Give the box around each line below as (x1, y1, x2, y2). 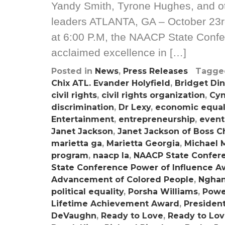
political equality (51, 187, 124, 196)
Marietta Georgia (106, 139, 180, 148)
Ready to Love (101, 211, 163, 220)
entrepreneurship (119, 115, 195, 124)
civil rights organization (101, 90, 205, 100)
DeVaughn (51, 211, 96, 220)
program (51, 151, 88, 160)
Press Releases (123, 66, 188, 76)
